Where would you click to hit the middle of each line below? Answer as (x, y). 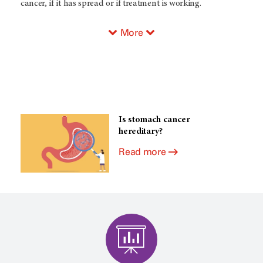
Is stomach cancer (154, 120)
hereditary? (141, 131)
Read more (142, 152)
